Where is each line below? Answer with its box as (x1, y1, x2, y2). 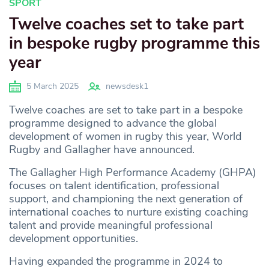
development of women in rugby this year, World (9, 129, 241, 144)
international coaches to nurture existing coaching (9, 205, 249, 220)
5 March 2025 (24, 80, 79, 92)
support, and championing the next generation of (9, 192, 243, 207)
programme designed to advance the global (9, 116, 217, 131)
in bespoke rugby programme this (9, 32, 260, 55)
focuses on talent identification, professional (9, 178, 219, 193)
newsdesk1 (106, 80, 148, 92)
